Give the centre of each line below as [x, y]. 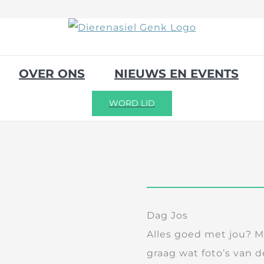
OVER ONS [52, 74]
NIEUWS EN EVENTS [176, 74]
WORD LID [132, 103]
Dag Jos [168, 215]
